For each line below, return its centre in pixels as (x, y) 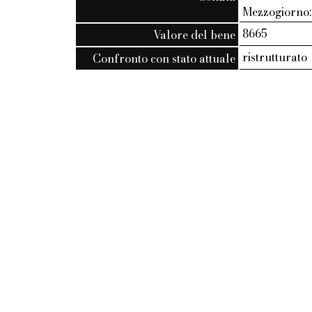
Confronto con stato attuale (164, 58)
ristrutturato (275, 57)
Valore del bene (195, 34)
